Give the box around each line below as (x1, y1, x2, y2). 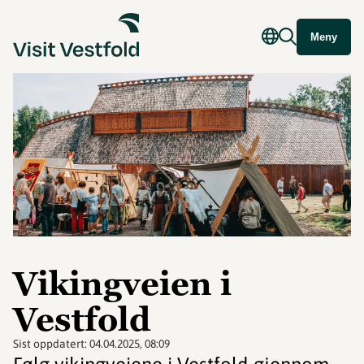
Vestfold (13, 298, 151, 341)
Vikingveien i (13, 262, 232, 305)
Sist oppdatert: (13, 337, 89, 351)
